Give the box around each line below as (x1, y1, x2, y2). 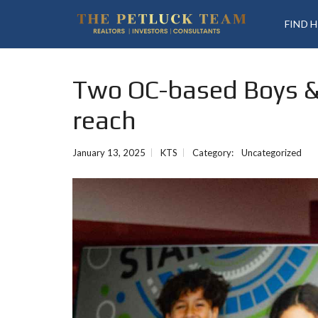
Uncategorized (241, 147, 302, 158)
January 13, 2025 (72, 147, 146, 158)
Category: (192, 147, 236, 158)
